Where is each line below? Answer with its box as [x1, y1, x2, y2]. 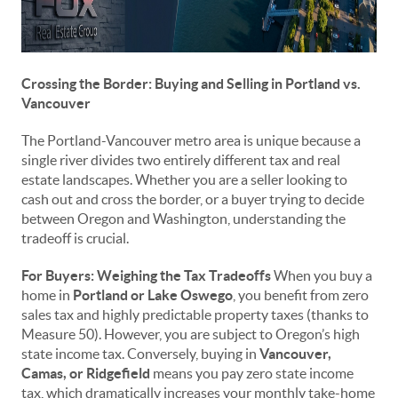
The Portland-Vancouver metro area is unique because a [21, 132, 361, 148]
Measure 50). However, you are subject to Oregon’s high [21, 326, 360, 342]
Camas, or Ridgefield [21, 365, 150, 381]
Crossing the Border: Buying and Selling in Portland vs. [21, 76, 361, 92]
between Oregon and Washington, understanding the [21, 211, 346, 227]
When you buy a [271, 267, 372, 283]
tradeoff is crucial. [21, 230, 129, 246]
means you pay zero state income [150, 365, 354, 381]
